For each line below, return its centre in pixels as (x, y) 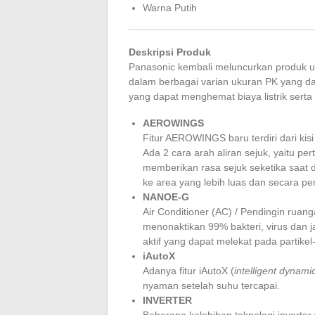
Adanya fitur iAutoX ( (188, 270)
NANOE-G (167, 197)
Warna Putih (170, 7)
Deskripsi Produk (170, 52)
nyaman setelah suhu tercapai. (211, 285)
